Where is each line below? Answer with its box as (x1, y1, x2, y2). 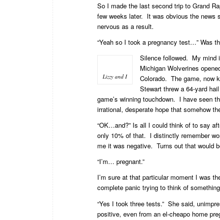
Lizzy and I (103, 73, 127, 81)
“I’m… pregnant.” (97, 157, 144, 166)
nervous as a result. (97, 22, 154, 31)
